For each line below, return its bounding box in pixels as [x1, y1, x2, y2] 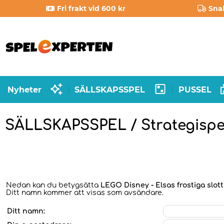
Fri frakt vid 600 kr [57, 4, 126, 13]
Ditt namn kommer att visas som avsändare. [6, 189, 163, 196]
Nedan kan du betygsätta [6, 181, 100, 189]
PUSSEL [178, 84, 211, 94]
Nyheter [7, 84, 41, 94]
